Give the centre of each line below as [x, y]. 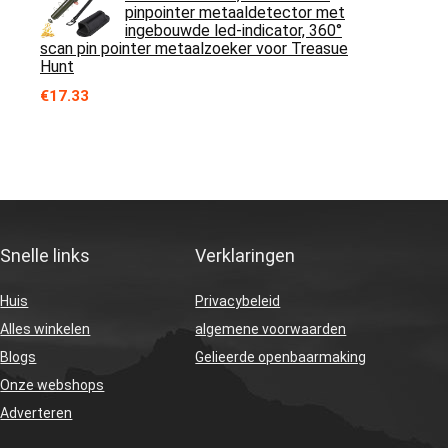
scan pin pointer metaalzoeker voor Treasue [194, 48]
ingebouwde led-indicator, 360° [233, 30]
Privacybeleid [238, 301]
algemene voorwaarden [271, 329]
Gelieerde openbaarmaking [281, 357]
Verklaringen [245, 255]
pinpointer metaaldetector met [235, 12]
